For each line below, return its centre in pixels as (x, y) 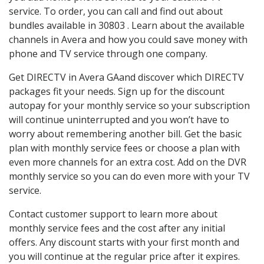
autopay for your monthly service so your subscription (129, 106)
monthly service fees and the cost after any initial (117, 228)
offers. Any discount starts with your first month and (124, 242)
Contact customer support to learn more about (113, 214)
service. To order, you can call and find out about (116, 11)
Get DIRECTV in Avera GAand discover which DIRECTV (126, 77)
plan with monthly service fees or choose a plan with (124, 148)
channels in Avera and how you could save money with (128, 40)
